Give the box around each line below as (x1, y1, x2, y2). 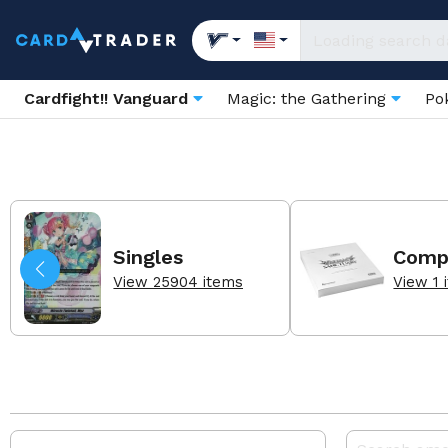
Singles (113, 244, 184, 269)
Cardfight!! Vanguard (24, 89, 188, 108)
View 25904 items (113, 272, 244, 291)
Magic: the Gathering (227, 89, 391, 108)
